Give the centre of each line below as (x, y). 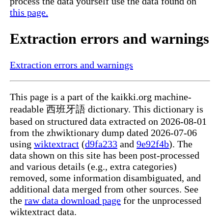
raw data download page (73, 201)
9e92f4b (153, 144)
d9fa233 (101, 144)
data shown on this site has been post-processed (105, 155)
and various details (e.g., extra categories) (93, 167)
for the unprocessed (161, 201)
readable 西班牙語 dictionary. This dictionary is (107, 109)
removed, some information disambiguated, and (105, 178)
